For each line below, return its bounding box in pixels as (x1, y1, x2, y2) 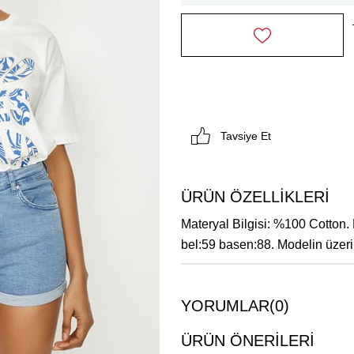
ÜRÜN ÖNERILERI (181, 332, 314, 350)
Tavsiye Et (220, 130, 271, 143)
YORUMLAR (181, 297, 269, 315)
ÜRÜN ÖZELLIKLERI (181, 188, 330, 206)
